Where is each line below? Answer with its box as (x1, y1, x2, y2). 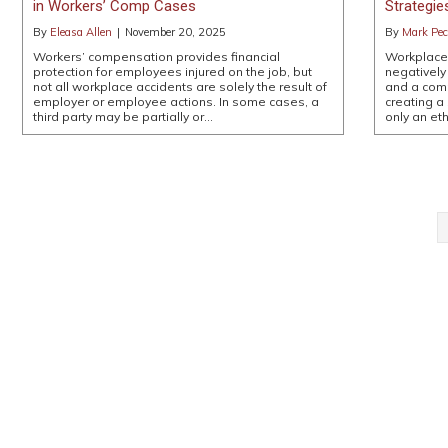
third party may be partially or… (33, 108, 213, 124)
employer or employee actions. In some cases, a (33, 93, 319, 109)
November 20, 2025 (125, 24, 226, 39)
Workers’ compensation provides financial (33, 48, 280, 64)
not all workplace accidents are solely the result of (33, 78, 327, 94)
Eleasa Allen (50, 24, 112, 39)
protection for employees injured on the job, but (33, 63, 312, 79)
